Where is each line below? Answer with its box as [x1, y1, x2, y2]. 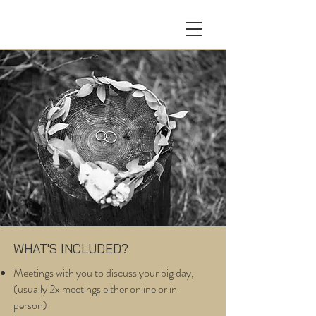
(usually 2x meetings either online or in [13, 281, 177, 297]
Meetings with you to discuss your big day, [13, 265, 194, 281]
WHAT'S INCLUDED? [13, 241, 128, 257]
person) [13, 297, 47, 313]
